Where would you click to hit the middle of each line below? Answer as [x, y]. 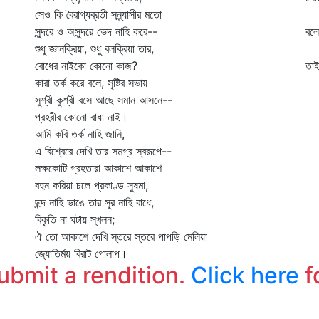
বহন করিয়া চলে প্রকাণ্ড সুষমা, [91, 185]
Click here [245, 275]
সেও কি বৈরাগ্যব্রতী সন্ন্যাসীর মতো [98, 14]
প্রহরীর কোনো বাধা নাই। [82, 117]
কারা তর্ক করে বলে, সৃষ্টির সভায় [91, 83]
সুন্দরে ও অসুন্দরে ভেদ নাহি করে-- [96, 31]
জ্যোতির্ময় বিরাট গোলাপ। [81, 253]
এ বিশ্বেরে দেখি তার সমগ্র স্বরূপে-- [103, 151]
